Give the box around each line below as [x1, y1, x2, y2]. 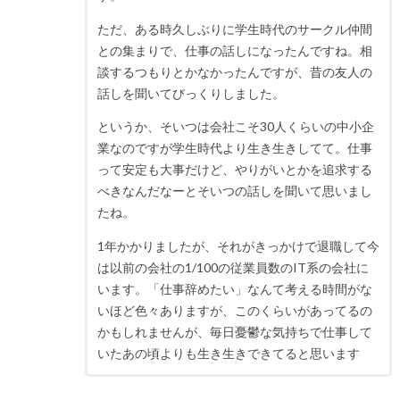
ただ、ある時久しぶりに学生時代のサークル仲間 [96, 21, 372, 37]
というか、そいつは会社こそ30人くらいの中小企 [96, 119, 374, 135]
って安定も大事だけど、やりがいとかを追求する [96, 162, 372, 178]
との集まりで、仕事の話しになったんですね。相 [96, 42, 372, 58]
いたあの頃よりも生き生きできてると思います [96, 346, 360, 362]
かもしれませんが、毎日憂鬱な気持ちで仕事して [96, 324, 372, 340]
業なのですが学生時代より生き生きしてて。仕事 [96, 140, 372, 156]
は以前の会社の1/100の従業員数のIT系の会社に [96, 260, 369, 276]
